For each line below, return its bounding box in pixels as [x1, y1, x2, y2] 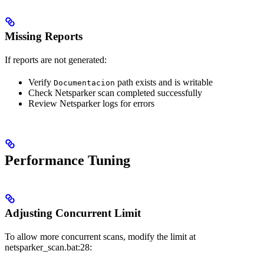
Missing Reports [5, 30, 82, 43]
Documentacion [54, 78, 115, 88]
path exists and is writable [115, 77, 213, 88]
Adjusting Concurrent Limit [5, 206, 141, 219]
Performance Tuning [5, 153, 130, 168]
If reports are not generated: [5, 55, 107, 65]
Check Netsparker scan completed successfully [28, 88, 202, 98]
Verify [28, 77, 54, 88]
